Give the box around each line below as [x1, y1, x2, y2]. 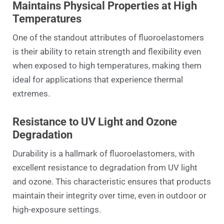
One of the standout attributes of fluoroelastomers [12, 32, 204, 43]
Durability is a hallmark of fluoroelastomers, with [12, 148, 194, 159]
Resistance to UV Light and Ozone [12, 115, 177, 128]
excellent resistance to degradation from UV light [12, 162, 197, 173]
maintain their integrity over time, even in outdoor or [12, 190, 206, 201]
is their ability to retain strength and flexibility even [12, 46, 201, 57]
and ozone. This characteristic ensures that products [12, 176, 211, 187]
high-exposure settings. [12, 204, 101, 215]
